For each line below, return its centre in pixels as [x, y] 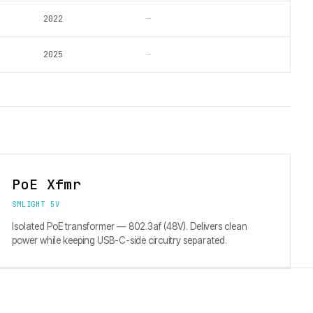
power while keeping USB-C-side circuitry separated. [119, 240]
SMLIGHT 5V [36, 204]
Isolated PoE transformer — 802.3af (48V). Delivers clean [130, 226]
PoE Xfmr [47, 184]
